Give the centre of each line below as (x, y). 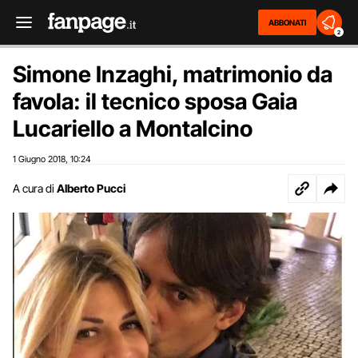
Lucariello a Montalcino (133, 129)
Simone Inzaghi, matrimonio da (173, 74)
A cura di (34, 188)
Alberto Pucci (91, 188)
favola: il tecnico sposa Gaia (155, 101)
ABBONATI (287, 22)
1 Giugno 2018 (39, 159)
